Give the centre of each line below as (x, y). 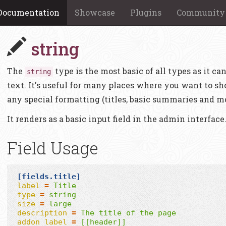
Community (201, 12)
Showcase (95, 12)
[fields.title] (49, 177)
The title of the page (128, 213)
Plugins (146, 12)
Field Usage (53, 148)
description (42, 213)
